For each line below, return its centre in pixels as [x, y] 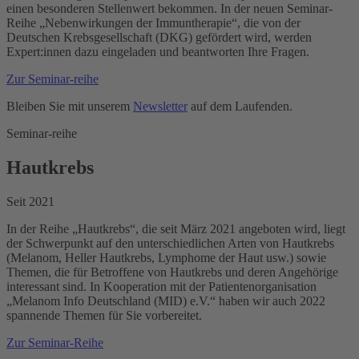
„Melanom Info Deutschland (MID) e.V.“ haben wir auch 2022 [166, 301]
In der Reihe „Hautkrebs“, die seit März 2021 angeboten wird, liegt [176, 229]
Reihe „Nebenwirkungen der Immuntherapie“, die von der [153, 23]
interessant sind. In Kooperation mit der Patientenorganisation [161, 287]
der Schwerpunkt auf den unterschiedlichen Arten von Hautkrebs [170, 244]
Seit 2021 [30, 202]
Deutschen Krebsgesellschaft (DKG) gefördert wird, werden [159, 38]
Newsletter [160, 107]
